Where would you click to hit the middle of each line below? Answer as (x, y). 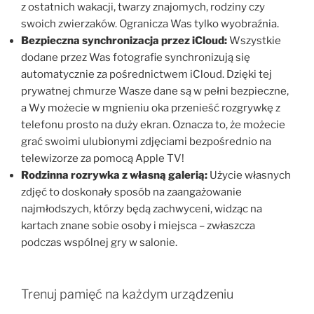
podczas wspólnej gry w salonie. (99, 242)
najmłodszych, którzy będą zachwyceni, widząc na (142, 209)
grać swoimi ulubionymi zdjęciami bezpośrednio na (146, 141)
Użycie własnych (249, 175)
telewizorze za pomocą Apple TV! (103, 158)
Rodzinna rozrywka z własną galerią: (114, 175)
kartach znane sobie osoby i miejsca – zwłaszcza (138, 225)
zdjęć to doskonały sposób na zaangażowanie (131, 192)
